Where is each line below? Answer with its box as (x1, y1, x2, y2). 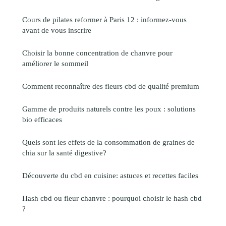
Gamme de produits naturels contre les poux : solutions (22, 104, 196, 113)
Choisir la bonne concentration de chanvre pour (22, 48, 173, 57)
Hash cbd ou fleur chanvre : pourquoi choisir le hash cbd (22, 193, 202, 202)
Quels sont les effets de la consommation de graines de (22, 137, 195, 146)
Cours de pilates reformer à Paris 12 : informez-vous (22, 15, 187, 24)
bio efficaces (22, 115, 62, 124)
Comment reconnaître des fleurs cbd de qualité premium (22, 81, 199, 90)
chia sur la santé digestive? (22, 148, 106, 157)
